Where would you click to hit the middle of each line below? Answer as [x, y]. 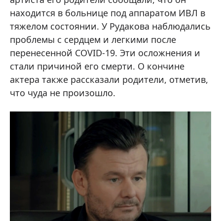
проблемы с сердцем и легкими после [93, 40]
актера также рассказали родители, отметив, [109, 80]
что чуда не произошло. [63, 93]
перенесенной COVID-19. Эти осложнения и [105, 53]
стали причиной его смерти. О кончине [97, 66]
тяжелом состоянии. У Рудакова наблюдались [110, 26]
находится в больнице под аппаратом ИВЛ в [108, 13]
